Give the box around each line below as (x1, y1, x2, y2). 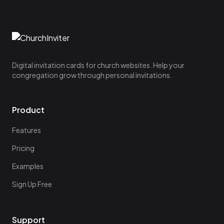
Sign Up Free (12, 179, 52, 189)
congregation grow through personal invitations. (12, 70, 172, 80)
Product (12, 104, 44, 115)
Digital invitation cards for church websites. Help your (12, 60, 184, 70)
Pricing (12, 143, 34, 153)
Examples (12, 161, 43, 171)
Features (12, 125, 41, 135)
